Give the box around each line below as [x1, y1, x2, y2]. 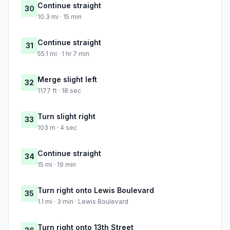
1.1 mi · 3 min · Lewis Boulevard [37, 198, 128, 206]
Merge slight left [37, 75, 97, 84]
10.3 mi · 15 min [37, 13, 82, 21]
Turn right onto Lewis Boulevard [37, 186, 154, 195]
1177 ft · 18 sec [37, 87, 81, 95]
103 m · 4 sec [37, 124, 77, 132]
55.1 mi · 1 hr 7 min [37, 50, 89, 58]
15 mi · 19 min [37, 161, 76, 169]
